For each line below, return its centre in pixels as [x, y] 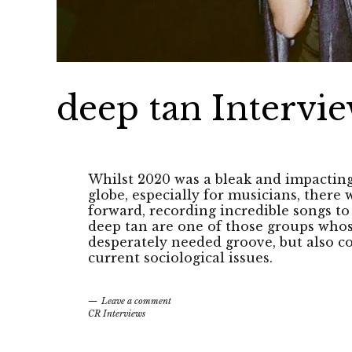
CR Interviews [117, 313]
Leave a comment [136, 301]
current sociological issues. [180, 258]
